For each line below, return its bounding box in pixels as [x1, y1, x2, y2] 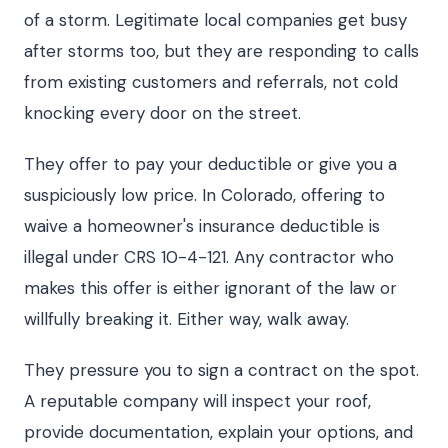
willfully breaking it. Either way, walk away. [24, 308, 349, 330]
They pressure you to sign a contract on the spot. [24, 359, 419, 381]
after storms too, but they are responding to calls [24, 40, 419, 62]
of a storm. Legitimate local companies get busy [24, 9, 407, 31]
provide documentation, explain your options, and [24, 421, 413, 443]
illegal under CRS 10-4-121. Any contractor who [24, 246, 394, 268]
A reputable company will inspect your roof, [24, 390, 371, 412]
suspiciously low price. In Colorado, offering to [24, 184, 385, 206]
